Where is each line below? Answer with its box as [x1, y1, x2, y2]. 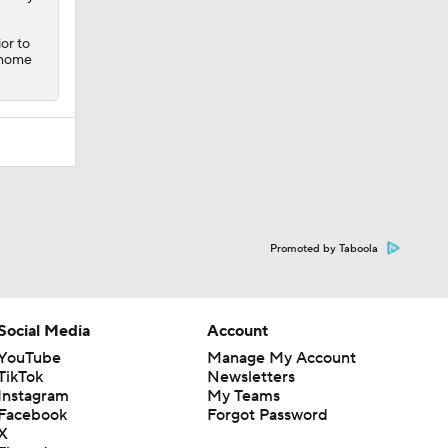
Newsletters [206, 366, 295, 387]
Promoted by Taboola [270, 241, 378, 256]
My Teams [206, 385, 280, 406]
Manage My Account [206, 347, 356, 368]
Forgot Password [206, 404, 328, 425]
